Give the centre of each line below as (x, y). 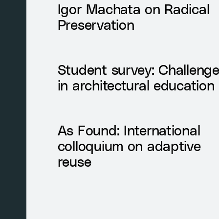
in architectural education (136, 85)
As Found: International (129, 130)
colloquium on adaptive (129, 145)
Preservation (96, 24)
